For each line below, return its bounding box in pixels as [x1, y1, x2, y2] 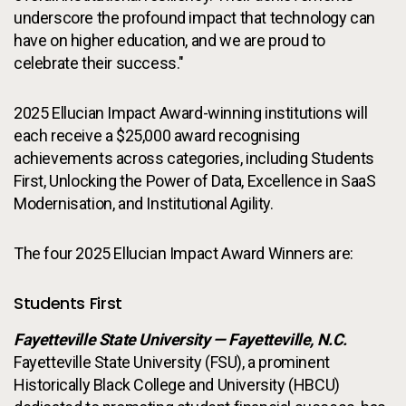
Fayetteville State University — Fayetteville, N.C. [14, 330, 347, 350]
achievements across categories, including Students [14, 149, 375, 169]
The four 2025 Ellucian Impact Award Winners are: [14, 244, 353, 264]
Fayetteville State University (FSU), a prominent [14, 353, 330, 372]
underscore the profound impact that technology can [14, 8, 376, 28]
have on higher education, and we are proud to [14, 31, 326, 51]
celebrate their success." [14, 53, 185, 73]
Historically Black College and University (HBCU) [14, 375, 340, 395]
